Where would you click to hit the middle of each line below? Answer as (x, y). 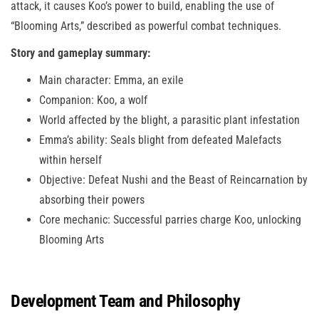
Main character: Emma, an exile (111, 80)
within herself (70, 159)
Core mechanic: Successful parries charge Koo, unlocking (170, 219)
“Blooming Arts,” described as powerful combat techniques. (146, 26)
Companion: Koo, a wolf (93, 100)
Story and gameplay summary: (80, 53)
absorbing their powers (92, 199)
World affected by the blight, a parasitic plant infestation (169, 120)
